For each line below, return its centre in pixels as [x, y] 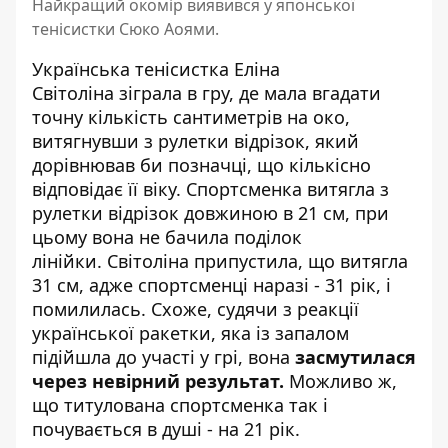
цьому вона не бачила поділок [167, 237]
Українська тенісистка [133, 69]
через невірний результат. [160, 381]
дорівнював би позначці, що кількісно [201, 165]
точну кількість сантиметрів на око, [191, 117]
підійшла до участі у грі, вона [161, 357]
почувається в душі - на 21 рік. [168, 429]
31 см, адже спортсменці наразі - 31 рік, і [211, 285]
